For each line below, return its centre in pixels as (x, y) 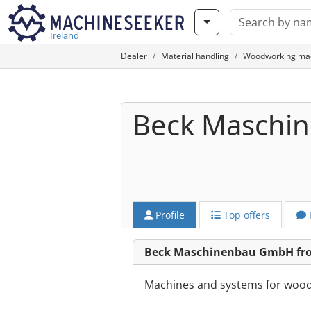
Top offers (245, 215)
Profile (169, 215)
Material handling (195, 56)
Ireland (65, 35)
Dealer (134, 56)
